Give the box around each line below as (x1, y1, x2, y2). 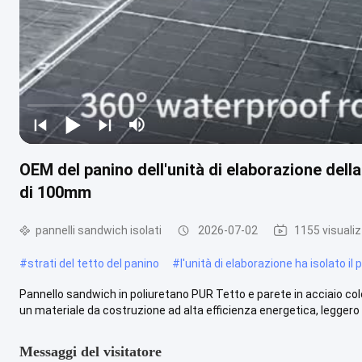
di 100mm (19, 182, 91, 202)
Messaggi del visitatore (19, 343, 162, 360)
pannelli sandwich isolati (36, 223, 162, 237)
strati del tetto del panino (27, 256, 159, 270)
